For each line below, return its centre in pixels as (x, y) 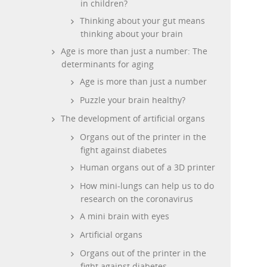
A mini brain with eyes (125, 216)
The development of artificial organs (133, 118)
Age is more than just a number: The (134, 51)
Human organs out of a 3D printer (148, 167)
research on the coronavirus (137, 199)
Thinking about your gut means (142, 21)
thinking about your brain (132, 34)
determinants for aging (108, 64)
